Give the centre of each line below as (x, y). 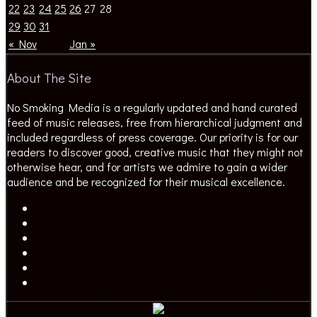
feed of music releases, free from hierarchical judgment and (155, 122)
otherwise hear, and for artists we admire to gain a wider (147, 166)
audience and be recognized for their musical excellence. (146, 181)
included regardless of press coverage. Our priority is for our (152, 137)
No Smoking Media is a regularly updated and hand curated (152, 107)
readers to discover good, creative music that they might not (155, 151)
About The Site (49, 77)
